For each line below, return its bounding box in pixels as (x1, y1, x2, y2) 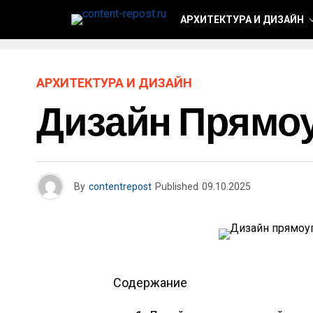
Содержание (113, 275, 187, 290)
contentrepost (89, 181, 152, 192)
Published (155, 181, 198, 192)
